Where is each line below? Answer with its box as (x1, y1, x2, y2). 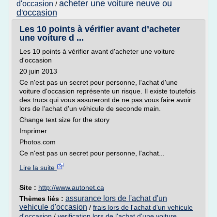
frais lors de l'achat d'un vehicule (93, 203, 193, 211)
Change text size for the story (19, 116, 109, 124)
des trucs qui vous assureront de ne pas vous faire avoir (19, 96, 191, 104)
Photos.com (19, 138, 56, 146)
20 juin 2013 (19, 67, 57, 75)
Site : (19, 184, 38, 191)
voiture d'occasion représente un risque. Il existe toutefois (19, 87, 196, 95)
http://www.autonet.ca (38, 184, 104, 191)
